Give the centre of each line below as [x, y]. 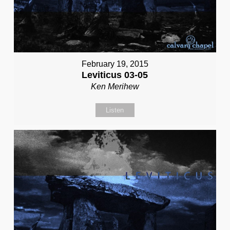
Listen [115, 110]
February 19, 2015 [115, 64]
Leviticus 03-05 [115, 75]
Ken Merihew [115, 87]
